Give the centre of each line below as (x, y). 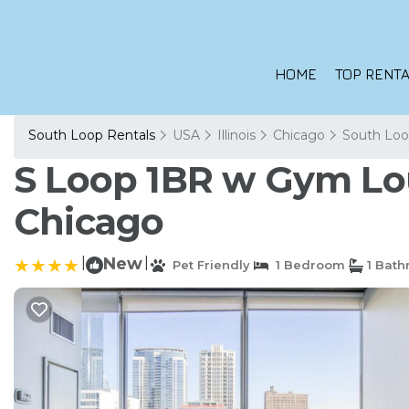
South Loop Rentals (94, 135)
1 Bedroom (307, 265)
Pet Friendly (208, 265)
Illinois (236, 135)
